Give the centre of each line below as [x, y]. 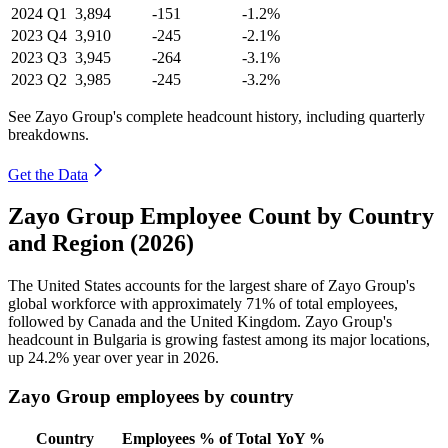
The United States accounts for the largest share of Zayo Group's [211, 286]
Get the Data [48, 174]
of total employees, [336, 304]
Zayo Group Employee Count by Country [221, 216]
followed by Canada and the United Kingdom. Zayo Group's [200, 322]
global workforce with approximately [127, 304]
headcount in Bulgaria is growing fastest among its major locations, [219, 340]
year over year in [126, 358]
